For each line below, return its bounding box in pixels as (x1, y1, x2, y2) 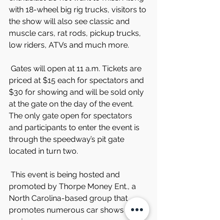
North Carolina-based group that (9, 193, 130, 203)
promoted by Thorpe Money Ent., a (9, 182, 138, 191)
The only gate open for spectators (9, 111, 134, 120)
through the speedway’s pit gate (9, 135, 126, 144)
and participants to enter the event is (9, 123, 141, 132)
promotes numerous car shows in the (9, 205, 147, 215)
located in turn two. (9, 146, 78, 156)
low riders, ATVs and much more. (9, 40, 129, 50)
